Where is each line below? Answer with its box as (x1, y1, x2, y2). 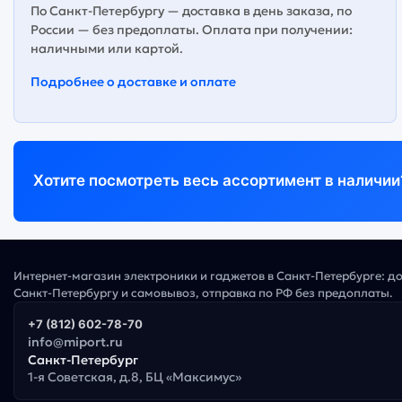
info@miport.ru (28, 333, 123, 350)
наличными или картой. (31, 39, 183, 57)
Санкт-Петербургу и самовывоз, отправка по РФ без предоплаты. (13, 284, 393, 301)
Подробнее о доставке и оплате (31, 73, 236, 90)
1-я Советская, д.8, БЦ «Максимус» (28, 368, 241, 385)
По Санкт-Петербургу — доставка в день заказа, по (31, 2, 352, 19)
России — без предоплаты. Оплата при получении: (31, 21, 353, 38)
